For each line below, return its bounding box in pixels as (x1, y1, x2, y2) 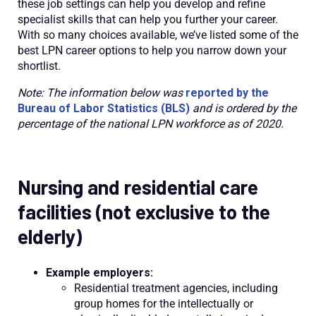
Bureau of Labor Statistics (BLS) (18, 102, 190, 115)
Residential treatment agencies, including (74, 281, 278, 296)
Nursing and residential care (18, 175, 258, 200)
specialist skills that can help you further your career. (18, 13, 278, 26)
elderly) (18, 224, 82, 249)
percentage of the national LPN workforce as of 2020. (18, 117, 284, 130)
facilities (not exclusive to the (18, 200, 270, 224)
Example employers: (46, 266, 153, 280)
